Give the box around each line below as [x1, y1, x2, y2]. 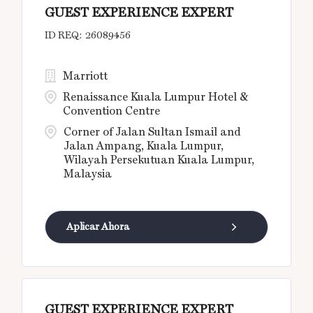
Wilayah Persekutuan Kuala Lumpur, [64, 153, 255, 167]
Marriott [63, 69, 108, 83]
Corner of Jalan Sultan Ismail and [64, 125, 242, 139]
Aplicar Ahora [66, 221, 130, 233]
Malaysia [64, 167, 112, 181]
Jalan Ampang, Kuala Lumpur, [64, 139, 224, 153]
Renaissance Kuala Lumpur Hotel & [63, 90, 249, 104]
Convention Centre [63, 104, 161, 118]
